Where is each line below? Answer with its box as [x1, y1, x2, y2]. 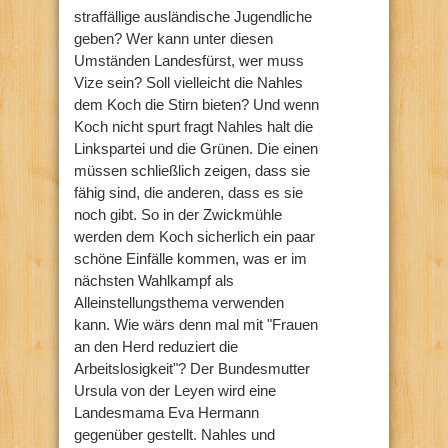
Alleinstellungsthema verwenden [74, 293, 284, 311]
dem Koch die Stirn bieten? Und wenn [74, 95, 319, 113]
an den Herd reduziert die [74, 337, 238, 355]
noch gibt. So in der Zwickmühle [74, 205, 282, 223]
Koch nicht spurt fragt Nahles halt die [74, 117, 313, 135]
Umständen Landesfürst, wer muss [74, 51, 304, 69]
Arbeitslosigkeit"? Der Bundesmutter [74, 359, 310, 377]
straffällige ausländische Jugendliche [74, 7, 312, 25]
